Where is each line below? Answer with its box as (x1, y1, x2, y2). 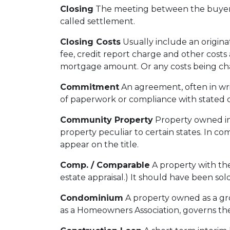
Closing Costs (60, 37, 121, 47)
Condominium (60, 193, 123, 203)
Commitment (60, 82, 119, 92)
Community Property (60, 115, 153, 125)
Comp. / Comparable (60, 160, 150, 170)
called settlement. (60, 16, 135, 26)
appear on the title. (60, 140, 139, 149)
